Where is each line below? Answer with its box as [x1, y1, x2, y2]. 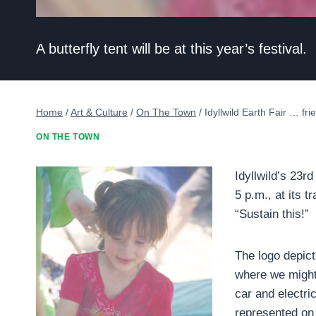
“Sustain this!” [235, 207, 309, 221]
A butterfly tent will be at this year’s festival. [36, 40, 307, 56]
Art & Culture [71, 106, 128, 118]
